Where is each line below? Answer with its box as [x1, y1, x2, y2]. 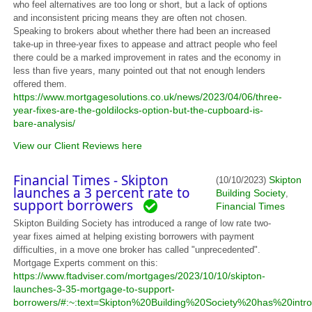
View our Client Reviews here [13, 140, 143, 151]
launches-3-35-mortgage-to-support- [13, 283, 175, 295]
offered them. [13, 79, 68, 89]
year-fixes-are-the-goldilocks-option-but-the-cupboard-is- [13, 104, 264, 116]
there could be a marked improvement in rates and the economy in [13, 52, 281, 63]
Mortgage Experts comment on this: [13, 258, 159, 268]
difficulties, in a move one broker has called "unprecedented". [13, 244, 261, 255]
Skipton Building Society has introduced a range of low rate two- [13, 218, 272, 228]
